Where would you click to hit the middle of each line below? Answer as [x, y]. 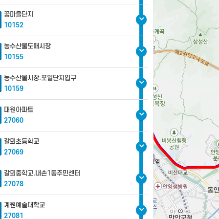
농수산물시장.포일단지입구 [40, 78]
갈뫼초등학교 [22, 142]
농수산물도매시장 [27, 46]
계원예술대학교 [24, 205]
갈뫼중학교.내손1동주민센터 [42, 173]
